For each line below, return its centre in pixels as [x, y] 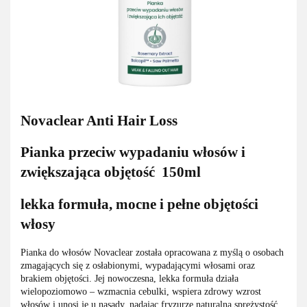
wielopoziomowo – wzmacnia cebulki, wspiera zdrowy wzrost [141, 292]
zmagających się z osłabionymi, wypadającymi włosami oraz [138, 266]
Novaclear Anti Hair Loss [99, 121]
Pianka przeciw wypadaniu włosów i [133, 152]
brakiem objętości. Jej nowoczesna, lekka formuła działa [130, 279]
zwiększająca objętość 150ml [111, 172]
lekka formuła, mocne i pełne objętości [139, 204]
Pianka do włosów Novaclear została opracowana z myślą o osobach [152, 253]
